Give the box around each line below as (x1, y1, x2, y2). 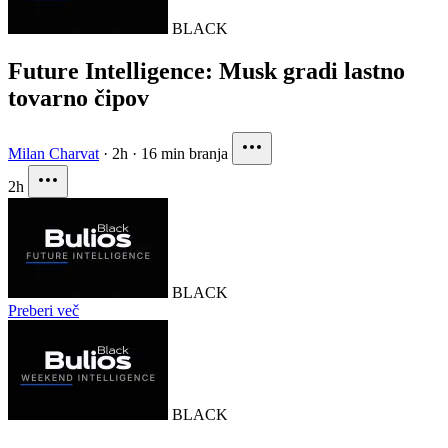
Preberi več (8, 302, 79, 320)
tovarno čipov (8, 85, 149, 112)
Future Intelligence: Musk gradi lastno (8, 58, 405, 85)
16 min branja (141, 145, 228, 163)
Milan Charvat (8, 145, 99, 163)
